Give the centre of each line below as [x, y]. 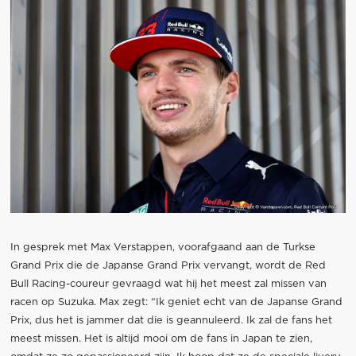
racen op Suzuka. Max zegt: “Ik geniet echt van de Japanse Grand [176, 303]
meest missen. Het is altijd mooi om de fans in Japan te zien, [161, 339]
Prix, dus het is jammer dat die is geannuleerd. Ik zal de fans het [171, 321]
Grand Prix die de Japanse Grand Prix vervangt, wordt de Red [168, 266]
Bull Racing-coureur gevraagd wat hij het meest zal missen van [168, 284]
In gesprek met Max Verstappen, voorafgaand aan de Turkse [163, 248]
